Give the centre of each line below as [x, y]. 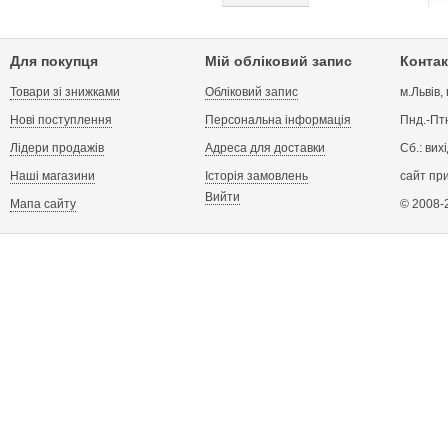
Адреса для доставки [265, 148]
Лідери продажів [57, 148]
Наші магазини [52, 176]
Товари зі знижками [65, 92]
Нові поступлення [61, 120]
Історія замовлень [256, 176]
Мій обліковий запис [278, 61]
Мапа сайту [43, 204]
